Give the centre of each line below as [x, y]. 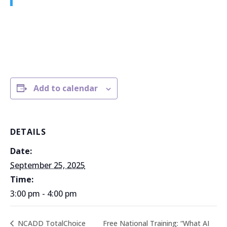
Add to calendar [66, 88]
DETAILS [28, 132]
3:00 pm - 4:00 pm [44, 194]
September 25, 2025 [48, 165]
